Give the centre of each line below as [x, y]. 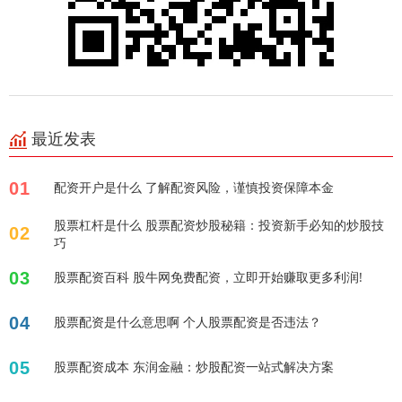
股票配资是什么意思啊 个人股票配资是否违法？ [188, 321]
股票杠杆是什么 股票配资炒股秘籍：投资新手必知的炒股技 [219, 224]
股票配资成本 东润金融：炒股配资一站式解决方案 [194, 366]
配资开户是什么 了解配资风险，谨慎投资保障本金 [194, 187]
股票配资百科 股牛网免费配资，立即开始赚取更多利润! [208, 276]
